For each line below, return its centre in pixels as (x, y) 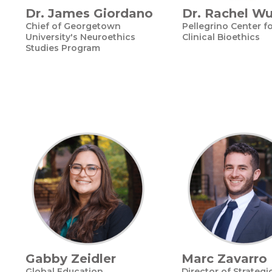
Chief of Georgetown (73, 26)
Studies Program (63, 48)
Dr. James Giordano (89, 13)
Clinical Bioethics (221, 37)
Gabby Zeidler (71, 259)
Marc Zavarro (224, 259)
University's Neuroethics (80, 37)
